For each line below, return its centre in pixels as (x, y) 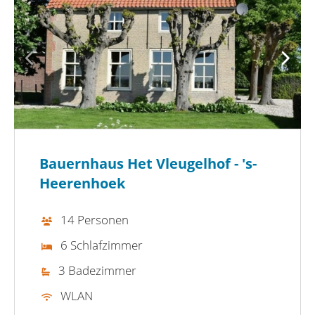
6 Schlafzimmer (102, 245)
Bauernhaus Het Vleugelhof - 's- (148, 163)
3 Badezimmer (97, 270)
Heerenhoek (82, 183)
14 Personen (95, 219)
